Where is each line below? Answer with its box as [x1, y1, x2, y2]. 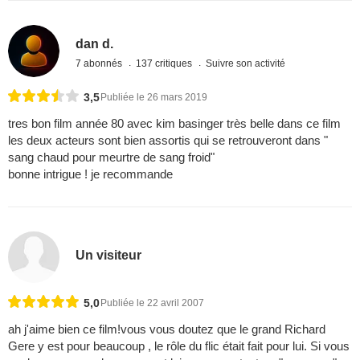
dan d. [76, 37, 114, 51]
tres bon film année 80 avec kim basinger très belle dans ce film [8, 116, 341, 130]
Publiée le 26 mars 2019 [100, 91, 207, 103]
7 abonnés [76, 58, 125, 70]
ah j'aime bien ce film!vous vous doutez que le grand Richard [8, 321, 325, 336]
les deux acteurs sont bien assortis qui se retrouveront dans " [8, 133, 328, 147]
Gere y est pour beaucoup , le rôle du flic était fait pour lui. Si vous [8, 338, 350, 353]
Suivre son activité [206, 58, 286, 70]
